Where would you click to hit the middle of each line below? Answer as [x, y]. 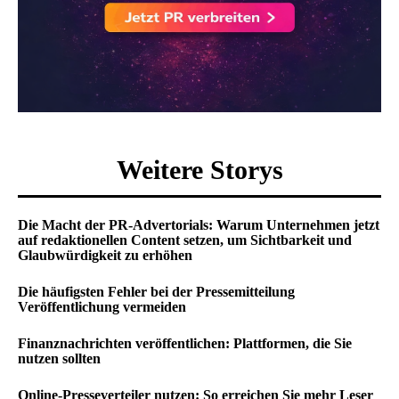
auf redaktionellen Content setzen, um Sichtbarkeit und [185, 240]
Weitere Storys [199, 170]
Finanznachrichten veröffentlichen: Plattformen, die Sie [185, 343]
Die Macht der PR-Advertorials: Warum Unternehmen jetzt [199, 225]
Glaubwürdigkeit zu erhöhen [105, 255]
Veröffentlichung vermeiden [102, 307]
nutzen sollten [59, 358]
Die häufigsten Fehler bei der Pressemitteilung [156, 292]
